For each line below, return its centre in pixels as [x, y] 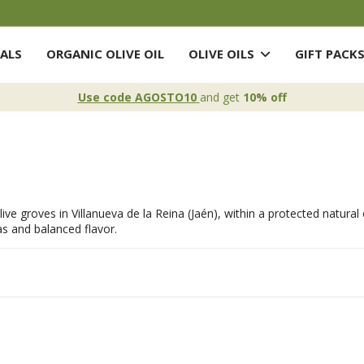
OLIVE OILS [223, 54]
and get [221, 97]
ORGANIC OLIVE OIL [105, 54]
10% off [264, 97]
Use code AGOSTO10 [137, 97]
